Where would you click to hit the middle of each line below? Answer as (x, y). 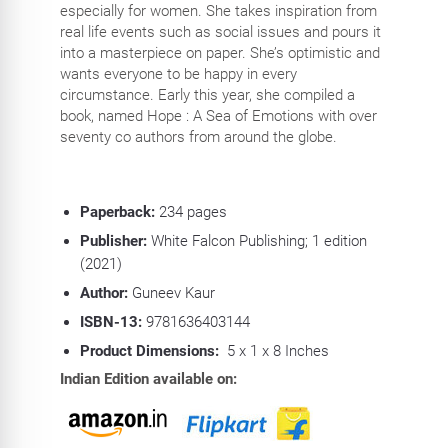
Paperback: (117, 211)
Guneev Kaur (171, 292)
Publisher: (113, 240)
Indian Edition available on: (148, 378)
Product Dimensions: (151, 350)
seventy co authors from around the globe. (198, 136)
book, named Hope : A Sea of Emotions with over (218, 115)
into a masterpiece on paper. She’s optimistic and (219, 52)
